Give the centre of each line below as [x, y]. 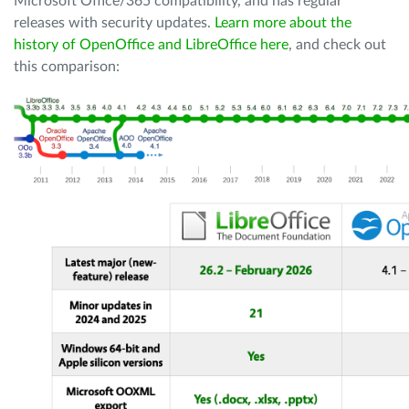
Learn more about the [283, 23]
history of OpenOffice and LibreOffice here [151, 45]
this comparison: [67, 67]
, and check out [337, 45]
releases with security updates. [114, 23]
